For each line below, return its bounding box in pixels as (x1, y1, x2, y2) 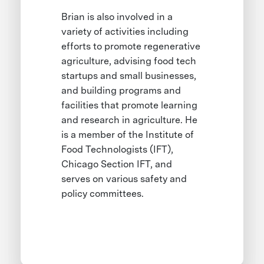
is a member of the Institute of (61, 128, 194, 140)
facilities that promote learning (61, 99, 198, 111)
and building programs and (61, 84, 181, 96)
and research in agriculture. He (61, 114, 198, 126)
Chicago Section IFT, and (61, 158, 173, 170)
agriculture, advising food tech (61, 55, 197, 67)
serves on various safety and (61, 173, 187, 184)
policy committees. (61, 187, 144, 199)
